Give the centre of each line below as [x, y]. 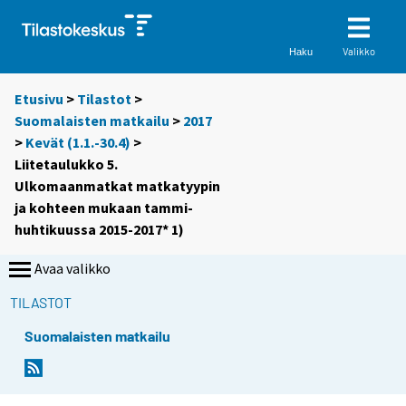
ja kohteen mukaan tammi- [104, 208]
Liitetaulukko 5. [66, 164]
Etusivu [39, 99]
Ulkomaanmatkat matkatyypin [117, 186]
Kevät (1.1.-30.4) [78, 143]
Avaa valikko [72, 269]
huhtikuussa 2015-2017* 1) [99, 230]
